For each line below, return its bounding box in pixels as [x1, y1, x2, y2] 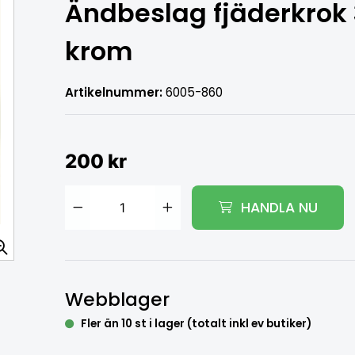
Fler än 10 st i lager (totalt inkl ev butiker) [81, 315, 311, 331]
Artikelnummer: [65, 83, 162, 101]
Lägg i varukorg [136, 272, 219, 286]
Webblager [65, 286, 170, 312]
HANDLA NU [240, 197, 318, 217]
